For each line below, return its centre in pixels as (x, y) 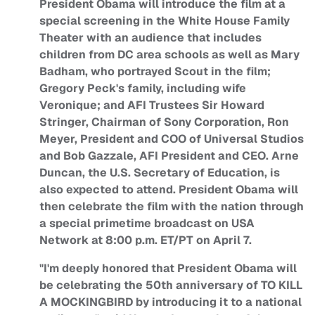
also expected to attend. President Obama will (169, 190)
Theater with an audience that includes (150, 38)
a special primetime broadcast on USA (147, 224)
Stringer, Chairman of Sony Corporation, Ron (164, 122)
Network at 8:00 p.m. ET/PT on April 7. (146, 240)
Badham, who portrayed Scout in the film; (155, 72)
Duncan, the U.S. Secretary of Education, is (160, 173)
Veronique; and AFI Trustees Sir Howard (152, 105)
